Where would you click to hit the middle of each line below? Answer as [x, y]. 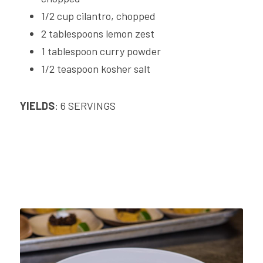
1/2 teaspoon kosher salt [96, 69]
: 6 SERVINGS [85, 106]
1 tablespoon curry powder [101, 51]
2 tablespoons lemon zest [98, 33]
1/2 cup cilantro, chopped [98, 16]
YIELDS [37, 106]
